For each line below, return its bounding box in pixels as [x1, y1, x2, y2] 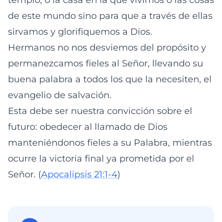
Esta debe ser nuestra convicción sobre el [8, 106, 192, 116]
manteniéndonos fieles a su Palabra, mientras [8, 137, 212, 148]
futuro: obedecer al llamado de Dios [8, 121, 167, 132]
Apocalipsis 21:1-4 [41, 169, 117, 180]
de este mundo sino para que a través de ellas [8, 10, 213, 21]
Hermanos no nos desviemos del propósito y [8, 42, 206, 53]
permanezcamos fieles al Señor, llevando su [8, 58, 203, 69]
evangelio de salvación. [8, 90, 111, 101]
